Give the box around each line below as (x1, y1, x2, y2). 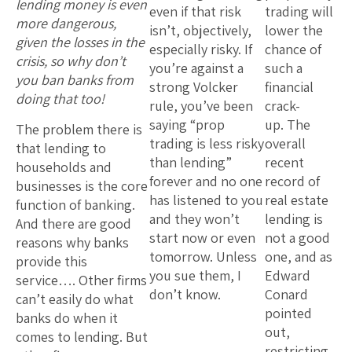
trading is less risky (149, 134, 264, 152)
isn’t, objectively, (149, 20, 251, 39)
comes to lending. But (16, 327, 148, 346)
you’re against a (149, 58, 244, 77)
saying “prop (149, 115, 225, 134)
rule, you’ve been (149, 96, 253, 115)
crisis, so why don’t (16, 51, 126, 70)
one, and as (265, 247, 332, 266)
